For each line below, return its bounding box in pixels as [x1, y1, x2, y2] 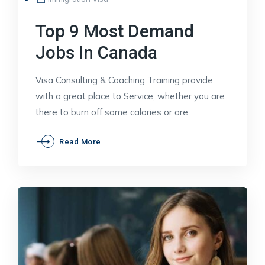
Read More [59, 137, 101, 146]
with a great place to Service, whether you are [35, 90, 225, 102]
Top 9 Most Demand [35, 20, 194, 41]
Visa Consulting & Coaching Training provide [35, 74, 213, 86]
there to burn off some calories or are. [35, 106, 190, 118]
